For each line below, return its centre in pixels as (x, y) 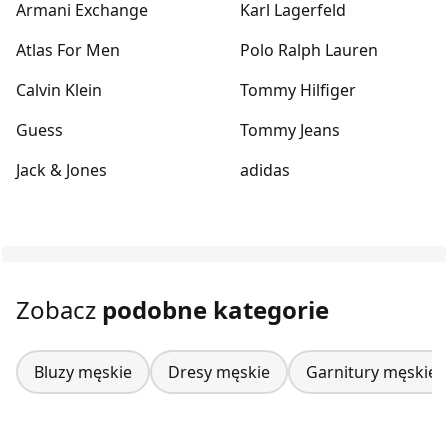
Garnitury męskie (371, 371)
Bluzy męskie (83, 371)
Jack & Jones (61, 169)
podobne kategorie (215, 309)
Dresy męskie (219, 371)
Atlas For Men (68, 49)
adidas (265, 169)
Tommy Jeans (290, 129)
